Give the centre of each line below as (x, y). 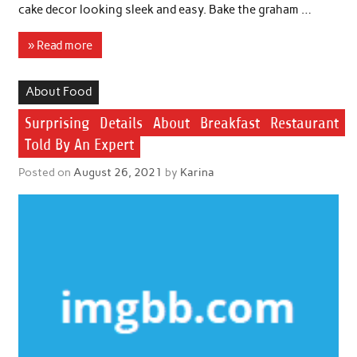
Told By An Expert (79, 144)
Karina (197, 173)
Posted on (45, 173)
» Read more (60, 45)
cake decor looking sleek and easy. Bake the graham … (165, 10)
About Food (58, 92)
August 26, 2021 (118, 173)
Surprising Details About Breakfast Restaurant (182, 123)
